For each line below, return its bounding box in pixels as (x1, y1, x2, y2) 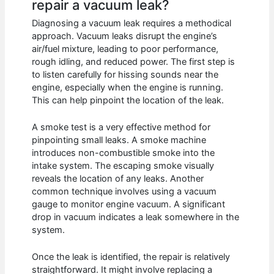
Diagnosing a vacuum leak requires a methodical (32, 17, 232, 29)
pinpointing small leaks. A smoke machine (32, 135, 207, 146)
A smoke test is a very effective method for (32, 122, 211, 133)
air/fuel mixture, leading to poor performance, (32, 43, 219, 54)
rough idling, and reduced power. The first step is (32, 56, 235, 67)
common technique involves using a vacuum (32, 186, 217, 198)
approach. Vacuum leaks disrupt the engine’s (32, 30, 218, 42)
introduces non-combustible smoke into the (32, 147, 215, 159)
